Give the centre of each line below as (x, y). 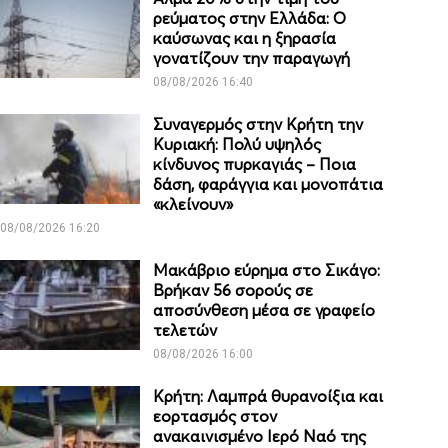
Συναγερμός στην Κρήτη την (258, 124)
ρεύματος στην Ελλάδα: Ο (250, 18)
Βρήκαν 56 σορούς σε (233, 290)
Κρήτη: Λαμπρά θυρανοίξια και (268, 396)
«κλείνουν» (193, 204)
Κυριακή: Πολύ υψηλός (237, 144)
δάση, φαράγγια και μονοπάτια (268, 184)
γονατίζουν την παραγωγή (252, 58)
